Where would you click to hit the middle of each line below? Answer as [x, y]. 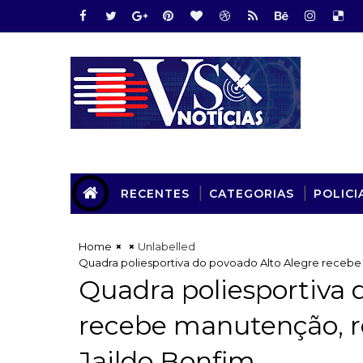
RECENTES [155, 193]
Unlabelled [167, 246]
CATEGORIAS [252, 193]
